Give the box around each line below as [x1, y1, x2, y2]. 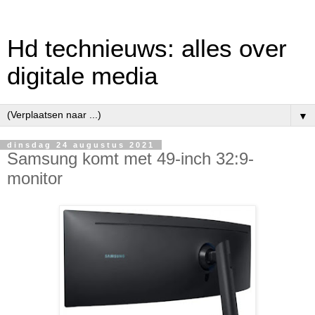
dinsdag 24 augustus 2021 [7, 141, 155, 149]
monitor [7, 169, 63, 188]
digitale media [7, 63, 157, 89]
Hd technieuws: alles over [7, 35, 287, 62]
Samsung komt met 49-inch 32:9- [7, 149, 254, 168]
